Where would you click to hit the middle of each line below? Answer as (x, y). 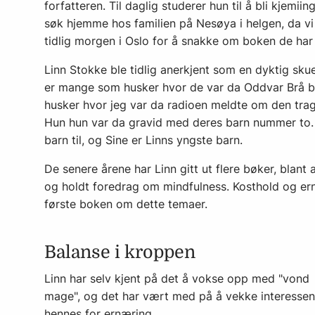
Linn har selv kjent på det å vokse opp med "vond (177, 278)
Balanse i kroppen (120, 252)
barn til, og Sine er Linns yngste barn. (143, 140)
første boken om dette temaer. (126, 204)
